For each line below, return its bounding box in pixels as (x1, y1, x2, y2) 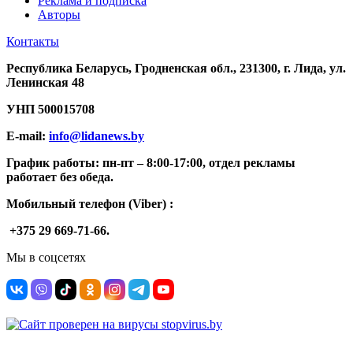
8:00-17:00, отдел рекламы (143, 155, 295, 169)
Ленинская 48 (6, 75, 84, 89)
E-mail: (6, 128, 49, 143)
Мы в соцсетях (6, 250, 86, 264)
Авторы (38, 7, 80, 21)
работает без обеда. (6, 169, 113, 184)
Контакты (6, 34, 59, 48)
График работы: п (6, 155, 110, 169)
